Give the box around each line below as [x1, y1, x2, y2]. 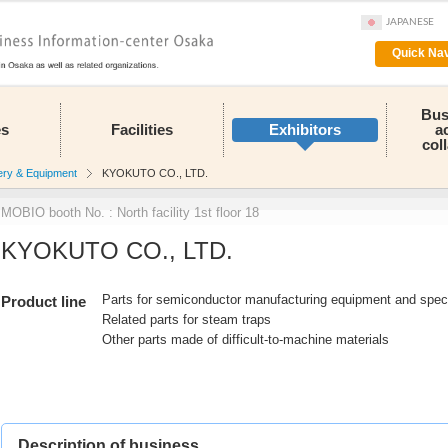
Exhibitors [269, 121, 341, 139]
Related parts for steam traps [102, 311, 271, 327]
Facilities [111, 121, 173, 139]
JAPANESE [386, 17, 435, 28]
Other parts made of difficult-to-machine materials [102, 331, 389, 347]
